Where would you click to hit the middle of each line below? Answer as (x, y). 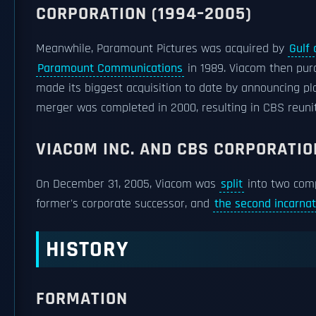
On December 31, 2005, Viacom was (128, 184)
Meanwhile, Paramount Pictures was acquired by (162, 49)
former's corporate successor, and (124, 204)
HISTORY (87, 249)
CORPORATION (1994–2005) (144, 14)
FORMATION (82, 299)
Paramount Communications (110, 68)
